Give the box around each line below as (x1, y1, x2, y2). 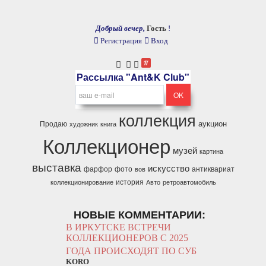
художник (69, 119, 98, 128)
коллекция (118, 108, 196, 131)
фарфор (83, 163, 112, 173)
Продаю (39, 118, 67, 128)
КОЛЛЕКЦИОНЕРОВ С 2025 (66, 233, 188, 243)
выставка (31, 159, 81, 175)
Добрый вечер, (96, 24, 145, 33)
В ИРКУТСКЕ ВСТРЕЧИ (66, 222, 171, 232)
